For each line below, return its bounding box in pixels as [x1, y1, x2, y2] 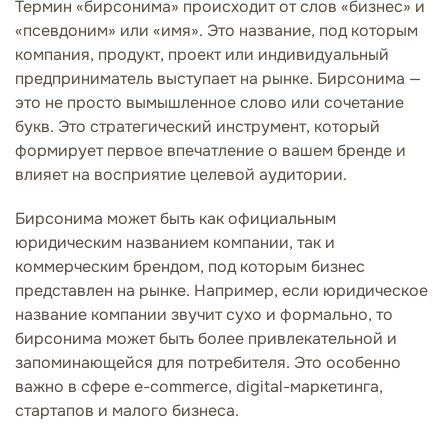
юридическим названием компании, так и [15, 231, 335, 253]
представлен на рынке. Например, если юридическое [15, 279, 428, 301]
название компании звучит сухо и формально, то [15, 303, 393, 325]
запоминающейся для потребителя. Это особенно [15, 351, 401, 373]
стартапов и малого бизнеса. [15, 399, 239, 421]
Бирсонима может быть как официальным [15, 207, 336, 229]
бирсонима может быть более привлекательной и [15, 327, 397, 349]
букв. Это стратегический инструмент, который [15, 115, 380, 137]
